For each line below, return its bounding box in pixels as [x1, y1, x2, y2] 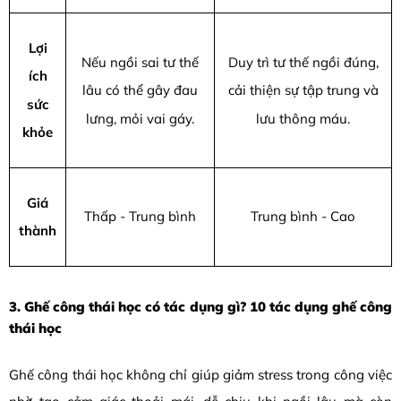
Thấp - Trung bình [84, 208, 196, 226]
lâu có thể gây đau [82, 81, 198, 99]
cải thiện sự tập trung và [227, 81, 379, 99]
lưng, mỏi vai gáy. [86, 109, 194, 127]
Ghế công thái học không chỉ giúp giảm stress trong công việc [9, 366, 392, 384]
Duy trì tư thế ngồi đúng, [227, 54, 379, 72]
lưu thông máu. [256, 109, 350, 127]
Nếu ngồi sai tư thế [81, 54, 199, 72]
